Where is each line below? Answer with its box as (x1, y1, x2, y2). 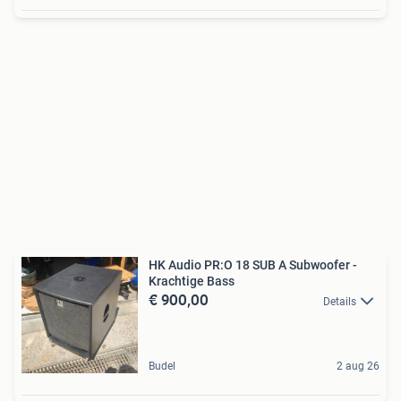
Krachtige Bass (149, 273, 235, 288)
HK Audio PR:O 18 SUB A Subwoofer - (149, 257, 357, 272)
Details (323, 294, 356, 308)
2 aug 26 (337, 359, 380, 372)
